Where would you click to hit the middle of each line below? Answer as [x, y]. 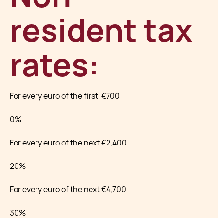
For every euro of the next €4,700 [68, 190]
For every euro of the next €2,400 [68, 143]
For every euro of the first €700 [65, 96]
